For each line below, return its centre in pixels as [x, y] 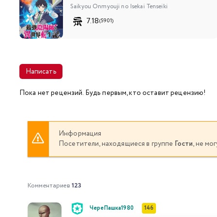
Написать [41, 71]
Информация [80, 133]
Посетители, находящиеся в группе [117, 144]
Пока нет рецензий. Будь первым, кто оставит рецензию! [113, 93]
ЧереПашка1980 [112, 208]
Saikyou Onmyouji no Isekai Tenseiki [119, 6]
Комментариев [50, 186]
